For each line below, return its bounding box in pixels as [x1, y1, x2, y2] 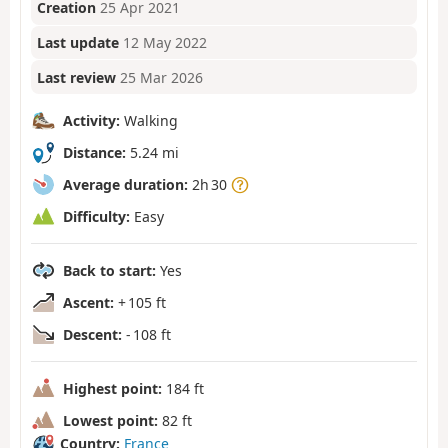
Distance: [63, 142, 126, 162]
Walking [120, 110, 178, 130]
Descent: [63, 324, 122, 344]
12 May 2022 [123, 33, 208, 53]
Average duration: [63, 174, 188, 194]
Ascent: [63, 292, 114, 312]
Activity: [63, 110, 120, 130]
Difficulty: [63, 206, 130, 226]
